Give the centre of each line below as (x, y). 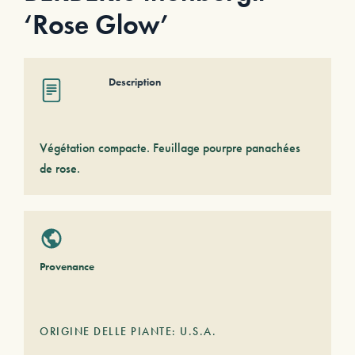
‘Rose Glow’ (96, 25)
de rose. (60, 168)
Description (135, 82)
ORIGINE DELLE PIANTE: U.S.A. (128, 331)
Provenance (67, 266)
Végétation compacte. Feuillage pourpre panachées (170, 148)
